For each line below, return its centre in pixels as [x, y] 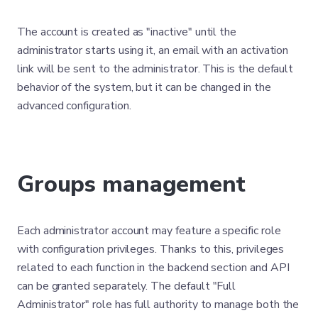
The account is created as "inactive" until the [127, 32]
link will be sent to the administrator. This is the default [155, 69]
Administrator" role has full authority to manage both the [158, 305]
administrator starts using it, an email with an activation [153, 50]
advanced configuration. [74, 106]
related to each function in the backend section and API [153, 268]
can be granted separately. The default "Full [127, 286]
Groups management [131, 184]
